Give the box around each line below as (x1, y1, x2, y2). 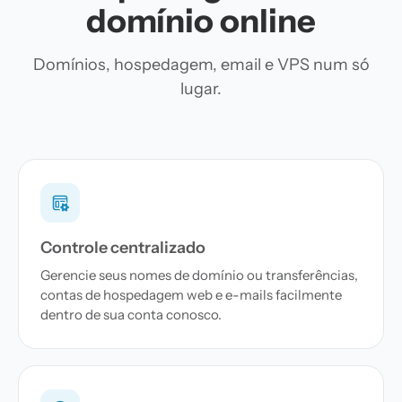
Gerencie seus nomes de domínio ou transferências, (40, 267, 358, 284)
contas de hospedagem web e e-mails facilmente (40, 286, 342, 303)
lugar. (180, 79, 222, 99)
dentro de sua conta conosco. (40, 306, 222, 323)
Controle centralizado (40, 238, 205, 258)
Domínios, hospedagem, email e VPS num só (32, 55, 370, 74)
